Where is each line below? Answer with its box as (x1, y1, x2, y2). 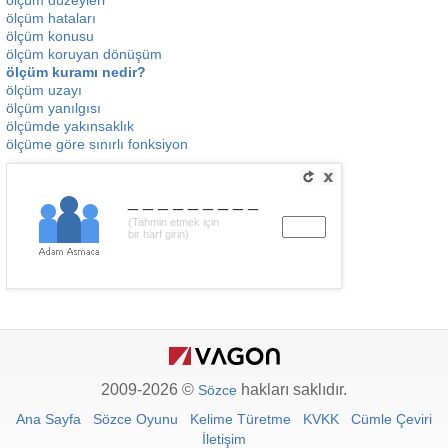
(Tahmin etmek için (128, 216, 219, 228)
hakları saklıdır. (237, 381, 347, 398)
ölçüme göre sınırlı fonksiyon (6, 136, 188, 152)
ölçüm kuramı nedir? (6, 64, 146, 80)
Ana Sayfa (16, 411, 81, 427)
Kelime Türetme (190, 411, 291, 427)
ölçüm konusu (6, 28, 94, 44)
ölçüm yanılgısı (6, 100, 101, 116)
